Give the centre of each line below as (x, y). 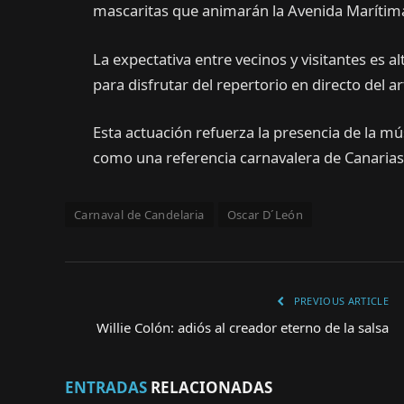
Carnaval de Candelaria (139, 215)
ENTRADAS (106, 388)
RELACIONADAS (210, 388)
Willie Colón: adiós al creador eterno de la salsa (243, 328)
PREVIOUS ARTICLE (340, 301)
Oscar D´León (265, 215)
